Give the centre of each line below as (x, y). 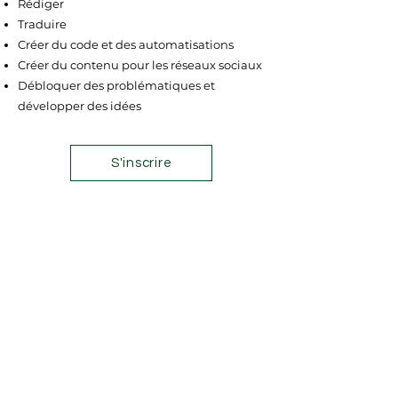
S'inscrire (141, 163)
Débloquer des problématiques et (116, 85)
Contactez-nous (106, 357)
